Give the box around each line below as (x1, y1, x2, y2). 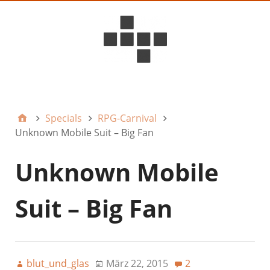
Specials (45, 111, 82, 125)
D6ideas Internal (111, 82, 180, 95)
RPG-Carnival (98, 111, 157, 125)
